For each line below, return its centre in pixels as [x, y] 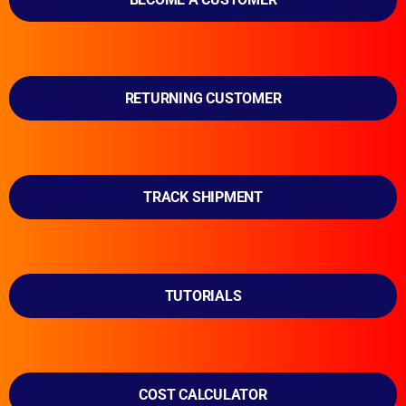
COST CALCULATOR [203, 394]
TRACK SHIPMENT [203, 197]
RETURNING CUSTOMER [203, 98]
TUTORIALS [203, 295]
